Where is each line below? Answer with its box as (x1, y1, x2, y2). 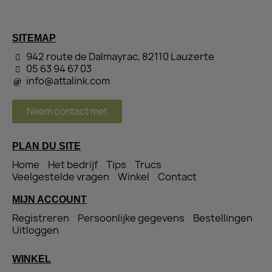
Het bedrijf (48, 158, 98, 172)
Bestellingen (193, 211, 253, 225)
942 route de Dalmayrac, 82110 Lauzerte (25, 50, 214, 64)
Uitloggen (12, 223, 59, 237)
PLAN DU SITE (12, 141, 81, 152)
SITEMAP (12, 33, 56, 44)
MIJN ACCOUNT (12, 194, 87, 205)
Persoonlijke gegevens (78, 211, 185, 225)
